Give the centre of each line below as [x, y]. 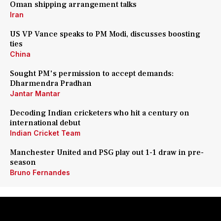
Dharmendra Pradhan [51, 83]
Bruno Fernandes [40, 172]
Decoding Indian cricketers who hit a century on [100, 113]
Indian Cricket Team [45, 133]
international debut [45, 123]
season [23, 162]
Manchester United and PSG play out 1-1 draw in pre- [107, 152]
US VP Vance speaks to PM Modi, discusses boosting [105, 34]
